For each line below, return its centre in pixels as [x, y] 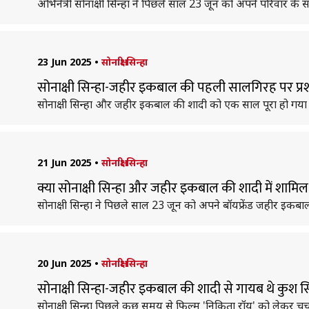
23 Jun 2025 [64, 62]
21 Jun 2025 [64, 162]
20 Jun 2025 [64, 263]
